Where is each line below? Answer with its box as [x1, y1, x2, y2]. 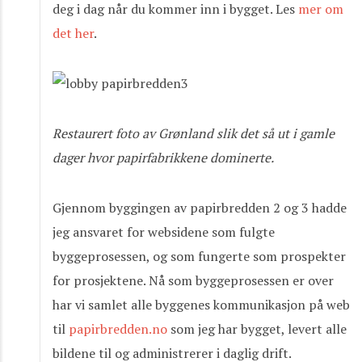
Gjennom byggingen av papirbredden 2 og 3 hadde [53, 199, 347, 217]
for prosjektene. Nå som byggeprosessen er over [53, 271, 334, 289]
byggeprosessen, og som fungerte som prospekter [53, 247, 346, 265]
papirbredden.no [69, 320, 167, 338]
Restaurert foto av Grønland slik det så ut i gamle [53, 124, 335, 142]
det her [53, 24, 94, 42]
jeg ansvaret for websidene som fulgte [53, 223, 275, 241]
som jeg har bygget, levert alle [167, 320, 347, 338]
